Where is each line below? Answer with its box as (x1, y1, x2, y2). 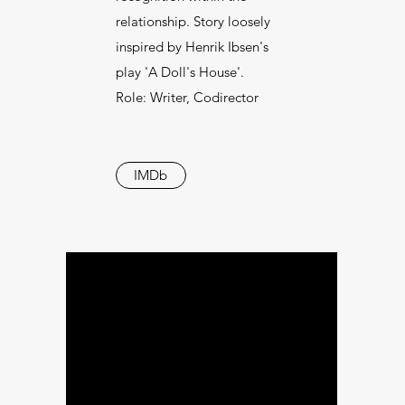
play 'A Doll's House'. (115, 63, 244, 80)
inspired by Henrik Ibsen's (115, 38, 268, 55)
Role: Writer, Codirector (115, 89, 259, 106)
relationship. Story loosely (115, 13, 270, 30)
